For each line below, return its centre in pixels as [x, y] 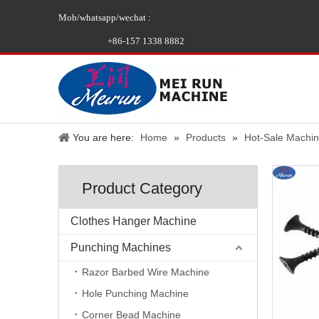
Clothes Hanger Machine [134, 221]
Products [206, 137]
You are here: [103, 137]
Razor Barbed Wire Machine [146, 272]
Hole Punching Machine [135, 293]
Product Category [142, 188]
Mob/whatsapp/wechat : [106, 17]
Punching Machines [121, 247]
